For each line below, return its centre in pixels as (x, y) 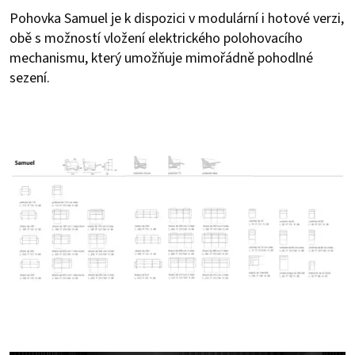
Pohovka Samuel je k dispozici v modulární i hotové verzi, (177, 18)
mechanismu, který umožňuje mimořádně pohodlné (161, 58)
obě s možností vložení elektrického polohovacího (156, 38)
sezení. (30, 78)
